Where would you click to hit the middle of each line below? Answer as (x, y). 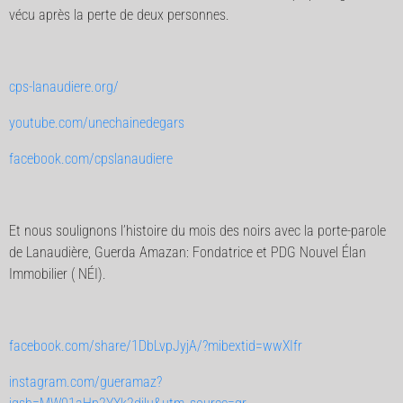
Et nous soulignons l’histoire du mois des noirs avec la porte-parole (197, 231)
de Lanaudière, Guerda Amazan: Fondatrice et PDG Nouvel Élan (188, 252)
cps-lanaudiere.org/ (64, 87)
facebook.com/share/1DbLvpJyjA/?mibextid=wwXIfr (156, 346)
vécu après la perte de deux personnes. (119, 15)
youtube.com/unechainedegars (97, 123)
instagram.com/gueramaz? (85, 382)
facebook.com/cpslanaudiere (91, 159)
